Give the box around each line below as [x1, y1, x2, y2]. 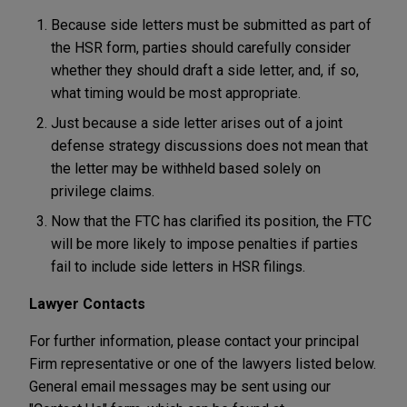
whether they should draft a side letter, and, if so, [51, 61, 359, 79]
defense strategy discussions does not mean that [51, 136, 368, 154]
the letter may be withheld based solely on [51, 159, 321, 177]
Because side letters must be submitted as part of [51, 15, 372, 34]
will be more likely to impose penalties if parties [51, 234, 358, 253]
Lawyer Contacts [29, 294, 145, 313]
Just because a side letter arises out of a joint [51, 114, 342, 132]
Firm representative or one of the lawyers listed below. [29, 354, 376, 372]
